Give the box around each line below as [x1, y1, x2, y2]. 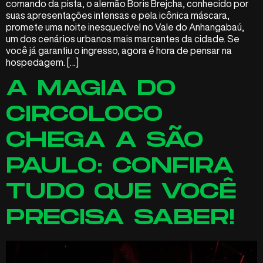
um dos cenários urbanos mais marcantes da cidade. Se [6, 34, 240, 44]
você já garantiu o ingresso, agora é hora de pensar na [6, 46, 232, 56]
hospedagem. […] [6, 58, 79, 68]
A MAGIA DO [6, 76, 176, 102]
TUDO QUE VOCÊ [6, 180, 237, 205]
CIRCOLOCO [6, 102, 163, 128]
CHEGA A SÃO [6, 128, 203, 154]
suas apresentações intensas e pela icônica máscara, [6, 11, 230, 21]
